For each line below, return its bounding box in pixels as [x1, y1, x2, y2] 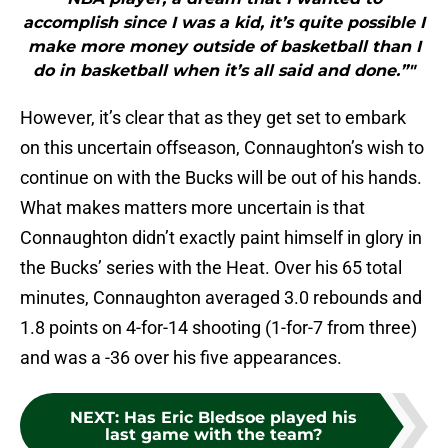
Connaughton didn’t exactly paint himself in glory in [20, 227, 422, 249]
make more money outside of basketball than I [27, 37, 421, 57]
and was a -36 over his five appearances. [20, 347, 342, 369]
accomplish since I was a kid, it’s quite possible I [23, 13, 425, 33]
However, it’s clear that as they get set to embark [20, 107, 406, 129]
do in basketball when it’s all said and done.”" [33, 61, 415, 81]
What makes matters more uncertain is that [20, 197, 365, 219]
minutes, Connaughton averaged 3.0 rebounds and [20, 287, 422, 309]
